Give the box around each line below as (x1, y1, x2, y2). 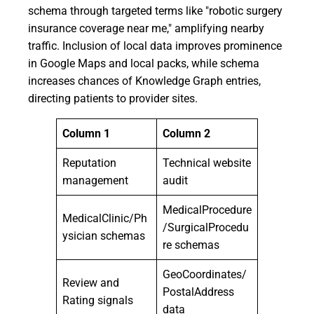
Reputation (62, 156, 116, 170)
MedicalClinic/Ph (62, 212, 147, 225)
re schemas (163, 238, 219, 252)
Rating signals (62, 294, 133, 307)
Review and (62, 276, 119, 289)
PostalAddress (163, 285, 234, 299)
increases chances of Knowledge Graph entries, (28, 74, 261, 88)
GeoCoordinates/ (163, 268, 247, 281)
